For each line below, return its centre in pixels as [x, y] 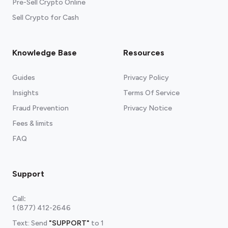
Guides [24, 78]
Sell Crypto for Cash [46, 18]
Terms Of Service [151, 93]
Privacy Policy [146, 78]
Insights [25, 93]
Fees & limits [33, 123]
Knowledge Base [45, 53]
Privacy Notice [148, 108]
